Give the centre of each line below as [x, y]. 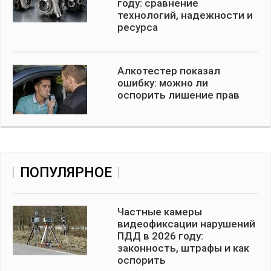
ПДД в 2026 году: [160, 236]
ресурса [138, 27]
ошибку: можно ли [163, 83]
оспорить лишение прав [178, 95]
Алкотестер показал [169, 70]
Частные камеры [160, 211]
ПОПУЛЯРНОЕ [66, 172]
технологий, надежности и [185, 15]
